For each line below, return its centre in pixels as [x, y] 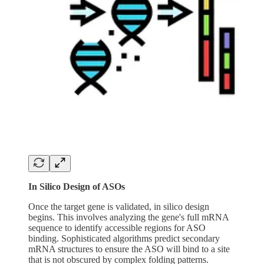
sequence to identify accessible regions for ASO [117, 227]
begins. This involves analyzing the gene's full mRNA [128, 217]
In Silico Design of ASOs [77, 186]
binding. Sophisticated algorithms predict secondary [124, 238]
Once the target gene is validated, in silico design [119, 206]
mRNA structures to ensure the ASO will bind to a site [129, 249]
